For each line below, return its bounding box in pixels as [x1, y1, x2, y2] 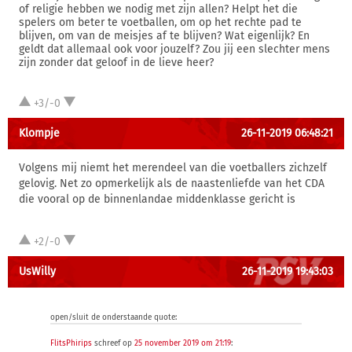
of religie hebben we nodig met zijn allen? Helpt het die [19, 2, 298, 16]
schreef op [92, 339, 134, 348]
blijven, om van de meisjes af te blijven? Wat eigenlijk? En [19, 29, 310, 42]
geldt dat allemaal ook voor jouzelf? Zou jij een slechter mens [19, 42, 330, 56]
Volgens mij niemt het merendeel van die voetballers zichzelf [19, 161, 327, 174]
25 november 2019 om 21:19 [134, 339, 231, 348]
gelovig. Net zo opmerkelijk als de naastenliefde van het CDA [19, 177, 324, 190]
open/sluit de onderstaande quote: [50, 313, 177, 322]
